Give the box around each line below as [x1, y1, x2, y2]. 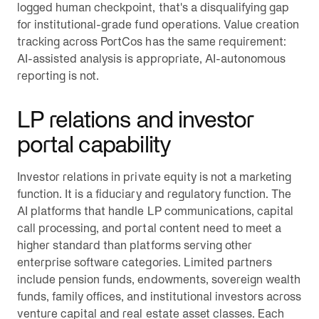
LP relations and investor [17, 107, 254, 132]
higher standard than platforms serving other [17, 239, 252, 251]
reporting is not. [17, 69, 100, 82]
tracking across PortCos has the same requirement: [17, 35, 286, 48]
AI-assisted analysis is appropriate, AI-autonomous [17, 52, 286, 65]
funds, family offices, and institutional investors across [17, 290, 302, 303]
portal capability [17, 132, 171, 157]
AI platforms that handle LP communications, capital [17, 204, 294, 217]
